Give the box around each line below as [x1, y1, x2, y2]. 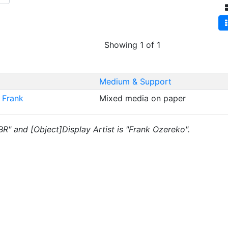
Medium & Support [99, 76, 172, 87]
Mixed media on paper [99, 93, 188, 103]
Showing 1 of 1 [104, 40, 160, 50]
